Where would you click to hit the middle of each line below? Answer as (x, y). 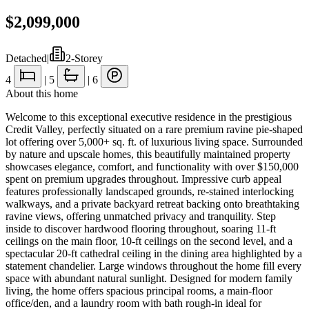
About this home (42, 93)
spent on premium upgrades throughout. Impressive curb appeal (143, 179)
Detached (26, 58)
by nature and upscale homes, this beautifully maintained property (148, 154)
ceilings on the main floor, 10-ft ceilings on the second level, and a (149, 241)
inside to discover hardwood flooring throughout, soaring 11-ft (141, 228)
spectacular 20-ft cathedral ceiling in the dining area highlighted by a (154, 253)
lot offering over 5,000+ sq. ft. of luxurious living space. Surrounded (154, 141)
